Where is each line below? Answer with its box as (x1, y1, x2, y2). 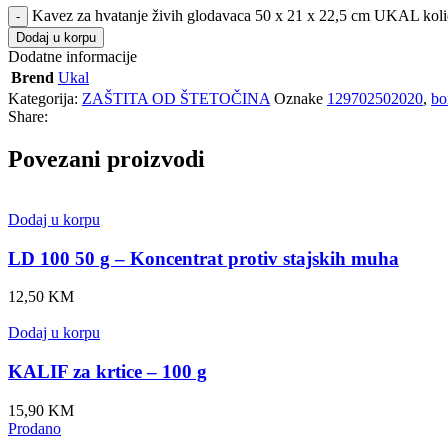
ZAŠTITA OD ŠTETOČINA (82, 90, 270, 107)
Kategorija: (8, 90, 78, 107)
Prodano (8, 419, 61, 437)
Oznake (274, 90, 323, 107)
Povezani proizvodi (8, 145, 205, 172)
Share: (8, 108, 48, 125)
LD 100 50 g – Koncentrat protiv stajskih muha (8, 247, 399, 269)
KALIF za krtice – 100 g (8, 360, 207, 382)
